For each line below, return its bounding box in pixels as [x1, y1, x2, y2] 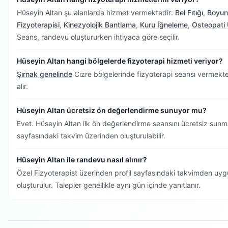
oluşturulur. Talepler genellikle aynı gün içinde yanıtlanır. [17, 181, 201, 189]
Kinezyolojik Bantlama [64, 20, 136, 29]
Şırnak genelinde [17, 70, 72, 78]
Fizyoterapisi [17, 20, 60, 29]
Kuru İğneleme [140, 20, 188, 29]
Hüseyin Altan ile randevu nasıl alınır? [17, 155, 147, 164]
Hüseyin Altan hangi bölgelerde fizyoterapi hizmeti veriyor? [17, 56, 223, 65]
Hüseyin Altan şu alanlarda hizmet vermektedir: [17, 8, 175, 17]
